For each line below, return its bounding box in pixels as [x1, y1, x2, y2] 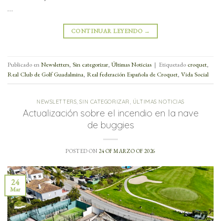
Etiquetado [159, 60, 187, 69]
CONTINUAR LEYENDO [71, 27, 144, 35]
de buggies [87, 119, 134, 131]
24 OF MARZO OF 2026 [98, 147, 155, 155]
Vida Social [181, 70, 209, 78]
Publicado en [7, 60, 41, 69]
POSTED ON [66, 147, 99, 155]
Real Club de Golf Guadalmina [7, 70, 83, 78]
